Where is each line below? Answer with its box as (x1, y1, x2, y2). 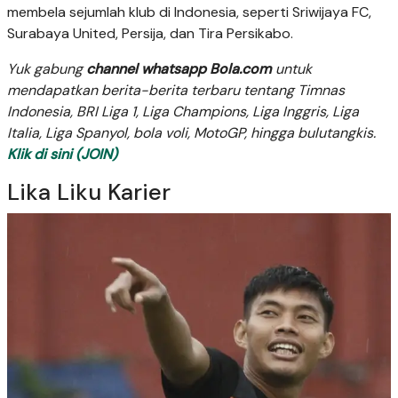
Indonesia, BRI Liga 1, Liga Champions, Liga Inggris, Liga (7, 102, 359, 122)
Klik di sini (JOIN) (7, 145, 117, 164)
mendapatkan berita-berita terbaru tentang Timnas (7, 81, 345, 100)
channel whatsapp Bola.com (86, 60, 272, 79)
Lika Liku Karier (7, 178, 171, 208)
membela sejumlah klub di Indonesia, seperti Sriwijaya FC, (7, 3, 371, 22)
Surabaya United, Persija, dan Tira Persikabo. (7, 24, 293, 44)
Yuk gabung (7, 60, 86, 79)
